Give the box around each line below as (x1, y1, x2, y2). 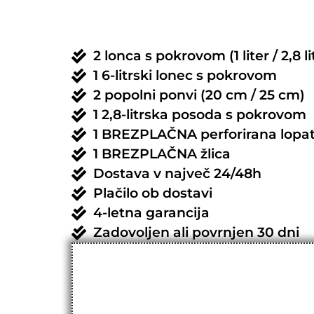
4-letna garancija (93, 205, 210, 221)
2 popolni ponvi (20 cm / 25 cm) (93, 87, 306, 104)
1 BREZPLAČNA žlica (93, 146, 231, 163)
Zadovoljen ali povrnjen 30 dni (93, 224, 300, 241)
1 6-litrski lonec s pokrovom (93, 67, 278, 84)
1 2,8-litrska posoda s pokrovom (93, 107, 307, 123)
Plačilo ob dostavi (93, 185, 213, 202)
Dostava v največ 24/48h (93, 165, 262, 182)
